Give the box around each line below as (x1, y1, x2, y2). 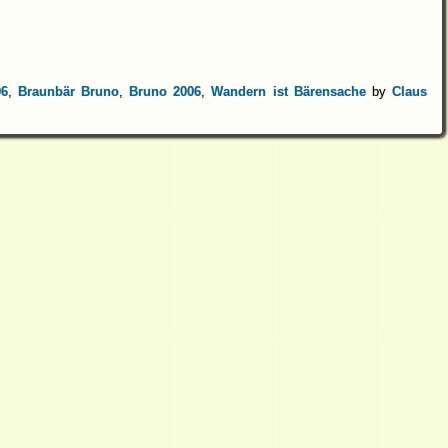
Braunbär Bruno (17, 83, 119, 99)
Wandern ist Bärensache (211, 83, 366, 99)
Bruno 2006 (129, 83, 202, 99)
